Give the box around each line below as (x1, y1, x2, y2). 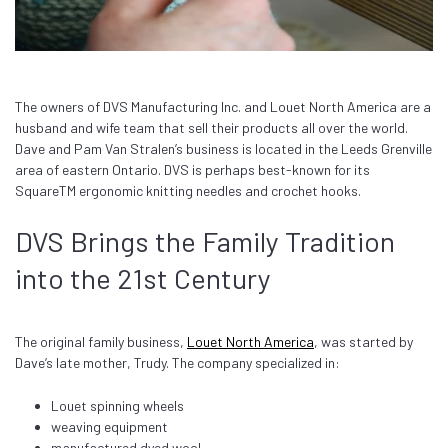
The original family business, (15, 332, 187, 350)
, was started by (314, 332, 413, 350)
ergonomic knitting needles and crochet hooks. (76, 181, 364, 199)
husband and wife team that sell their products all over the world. (15, 118, 408, 136)
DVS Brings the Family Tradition (15, 224, 395, 259)
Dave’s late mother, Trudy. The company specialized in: (15, 353, 340, 371)
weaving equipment (51, 418, 168, 436)
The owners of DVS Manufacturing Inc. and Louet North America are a (15, 97, 431, 115)
